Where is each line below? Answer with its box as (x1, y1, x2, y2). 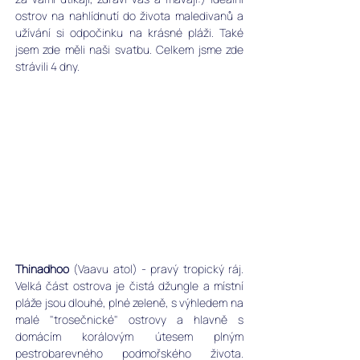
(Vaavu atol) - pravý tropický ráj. (69, 261, 243, 277)
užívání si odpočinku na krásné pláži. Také (15, 24, 243, 40)
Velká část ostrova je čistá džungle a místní (15, 278, 243, 294)
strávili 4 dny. (15, 58, 80, 74)
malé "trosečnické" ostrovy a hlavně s (15, 312, 243, 328)
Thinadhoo (15, 261, 69, 277)
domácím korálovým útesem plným (15, 329, 243, 345)
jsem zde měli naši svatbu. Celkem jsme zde (15, 41, 243, 57)
